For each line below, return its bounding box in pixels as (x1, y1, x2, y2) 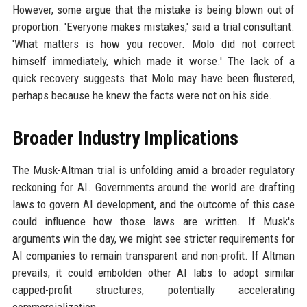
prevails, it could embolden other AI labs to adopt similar (12, 266, 295, 280)
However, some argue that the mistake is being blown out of (12, 3, 295, 16)
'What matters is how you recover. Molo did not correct (12, 37, 295, 51)
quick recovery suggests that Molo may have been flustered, (12, 71, 295, 85)
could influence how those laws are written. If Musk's (12, 214, 295, 228)
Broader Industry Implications (12, 127, 238, 149)
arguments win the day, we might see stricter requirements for (12, 232, 295, 245)
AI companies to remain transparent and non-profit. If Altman (12, 249, 295, 262)
